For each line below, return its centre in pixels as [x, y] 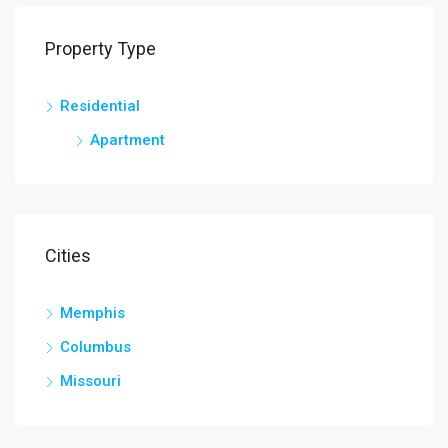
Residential [100, 105]
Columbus [95, 346]
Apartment [127, 139]
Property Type [100, 48]
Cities [68, 255]
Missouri [90, 380]
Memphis [92, 312]
